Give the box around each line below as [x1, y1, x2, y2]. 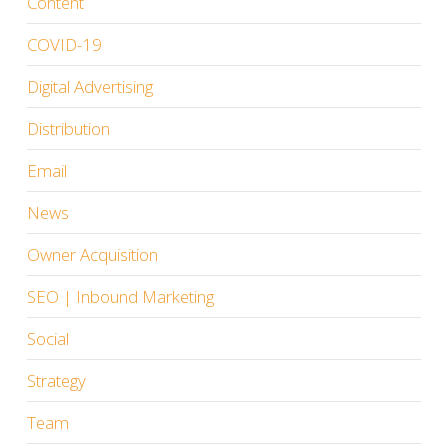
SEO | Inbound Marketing [26, 284, 214, 308]
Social [26, 326, 69, 350]
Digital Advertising [26, 74, 153, 98]
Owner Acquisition [26, 242, 158, 266]
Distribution [26, 116, 110, 140]
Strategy [26, 368, 86, 392]
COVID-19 [26, 32, 102, 56]
